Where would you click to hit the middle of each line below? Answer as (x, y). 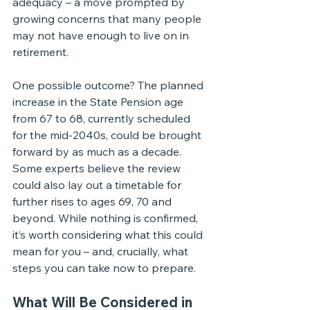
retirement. (40, 52)
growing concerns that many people (108, 19)
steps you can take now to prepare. (104, 268)
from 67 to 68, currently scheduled (103, 118)
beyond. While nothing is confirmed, (107, 218)
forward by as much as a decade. (97, 152)
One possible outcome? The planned (109, 85)
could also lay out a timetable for (98, 185)
